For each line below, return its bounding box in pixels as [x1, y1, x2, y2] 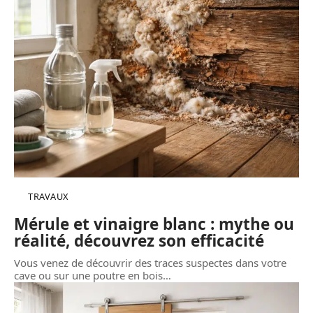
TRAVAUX [28, 189, 68, 203]
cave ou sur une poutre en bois [14, 268, 163, 282]
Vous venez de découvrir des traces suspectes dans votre [14, 255, 286, 270]
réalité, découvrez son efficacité [14, 229, 264, 252]
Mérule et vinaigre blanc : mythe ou [14, 212, 294, 235]
